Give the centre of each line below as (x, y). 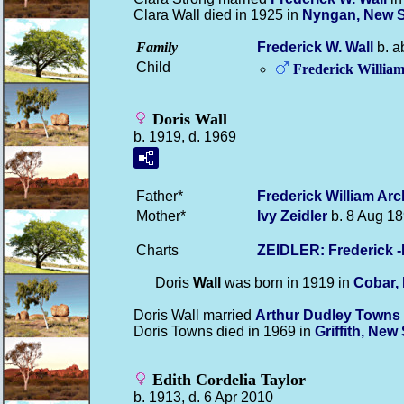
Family (157, 47)
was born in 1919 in (287, 283)
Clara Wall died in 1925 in (218, 15)
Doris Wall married (194, 315)
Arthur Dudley (305, 315)
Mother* (161, 216)
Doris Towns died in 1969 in (224, 331)
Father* (160, 196)
